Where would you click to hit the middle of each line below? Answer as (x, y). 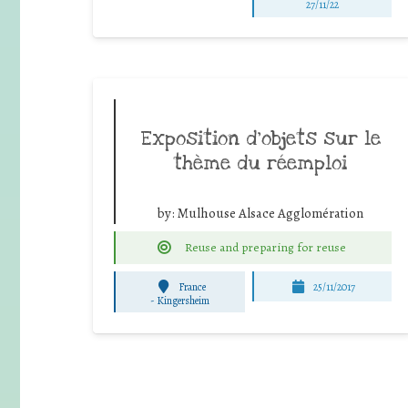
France (192, 286)
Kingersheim (184, 300)
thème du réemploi (260, 163)
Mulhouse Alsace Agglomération (270, 213)
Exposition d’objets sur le (260, 138)
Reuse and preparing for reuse (265, 248)
